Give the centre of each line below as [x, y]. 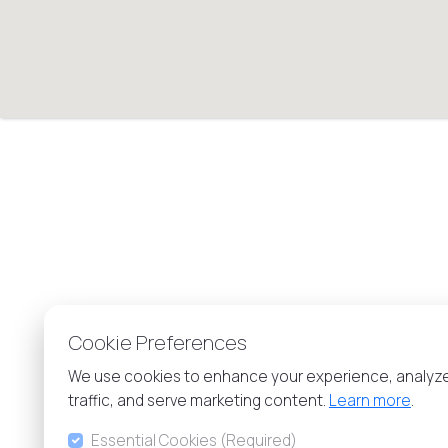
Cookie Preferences [157, 342]
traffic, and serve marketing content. [198, 400]
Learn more [370, 400]
